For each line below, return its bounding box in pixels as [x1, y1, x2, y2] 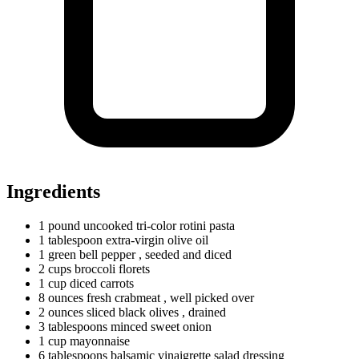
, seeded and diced [139, 247, 232, 261]
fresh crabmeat [83, 290, 163, 305]
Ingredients [6, 180, 100, 202]
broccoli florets [71, 261, 150, 276]
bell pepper [76, 247, 139, 261]
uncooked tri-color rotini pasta [80, 218, 235, 232]
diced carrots [67, 276, 134, 290]
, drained [182, 305, 226, 319]
